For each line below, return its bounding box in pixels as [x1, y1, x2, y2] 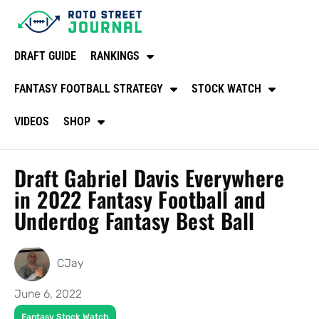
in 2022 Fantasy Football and [14, 182, 266, 215]
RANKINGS [90, 48, 140, 63]
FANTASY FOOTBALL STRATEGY [14, 81, 163, 95]
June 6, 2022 [14, 286, 82, 300]
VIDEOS [14, 114, 49, 128]
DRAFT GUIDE [14, 48, 76, 63]
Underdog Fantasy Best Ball [14, 204, 255, 236]
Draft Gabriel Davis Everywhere [14, 161, 284, 194]
